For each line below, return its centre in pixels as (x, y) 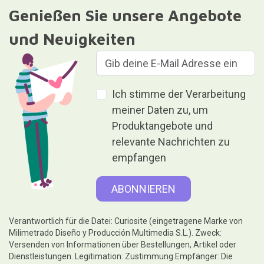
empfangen (139, 158)
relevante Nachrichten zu (171, 142)
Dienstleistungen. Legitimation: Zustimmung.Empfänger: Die (121, 256)
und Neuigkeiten (72, 39)
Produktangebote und (163, 126)
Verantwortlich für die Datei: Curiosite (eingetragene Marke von (126, 221)
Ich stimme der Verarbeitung (179, 94)
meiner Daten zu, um (160, 110)
